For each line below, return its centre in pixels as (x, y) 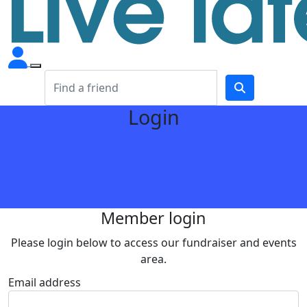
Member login (153, 218)
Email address (45, 282)
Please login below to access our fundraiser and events (153, 243)
